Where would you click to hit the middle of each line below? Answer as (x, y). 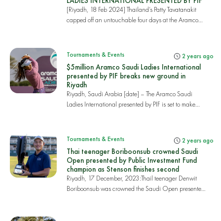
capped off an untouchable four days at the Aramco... (134, 20)
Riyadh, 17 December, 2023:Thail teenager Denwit (131, 178)
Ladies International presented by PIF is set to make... (133, 104)
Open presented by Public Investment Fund (131, 160)
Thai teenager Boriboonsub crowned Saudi (132, 151)
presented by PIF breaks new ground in (126, 76)
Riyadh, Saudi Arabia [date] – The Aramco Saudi (129, 94)
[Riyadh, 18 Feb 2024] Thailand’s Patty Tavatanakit (131, 9)
